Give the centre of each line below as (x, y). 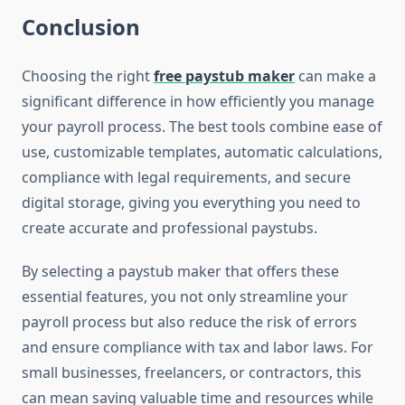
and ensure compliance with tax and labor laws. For (198, 348)
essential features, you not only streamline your (185, 297)
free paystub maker (224, 76)
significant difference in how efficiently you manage (198, 102)
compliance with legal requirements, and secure (186, 178)
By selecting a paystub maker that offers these (180, 272)
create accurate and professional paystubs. (170, 228)
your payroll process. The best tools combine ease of (202, 127)
